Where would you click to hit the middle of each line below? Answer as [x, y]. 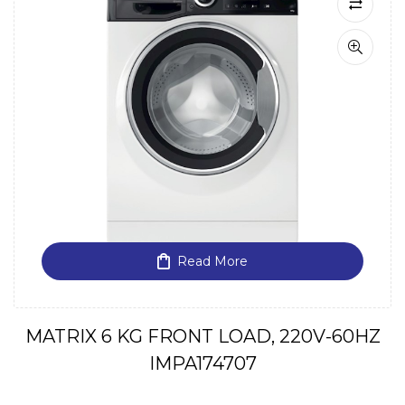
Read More [212, 261]
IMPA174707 [202, 363]
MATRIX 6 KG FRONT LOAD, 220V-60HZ [202, 336]
